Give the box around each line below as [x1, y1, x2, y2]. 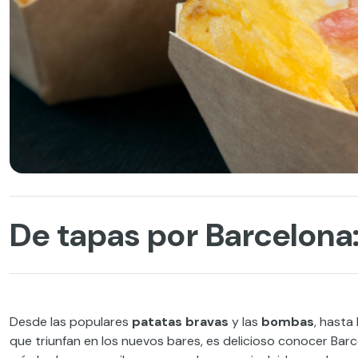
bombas [261, 313, 314, 330]
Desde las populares [10, 313, 132, 330]
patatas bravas [132, 313, 229, 330]
